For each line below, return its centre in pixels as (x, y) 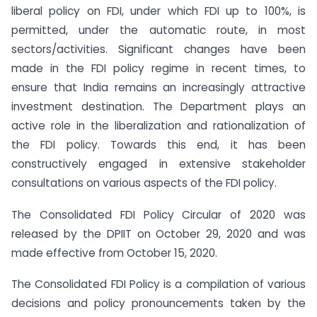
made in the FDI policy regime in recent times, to (158, 68)
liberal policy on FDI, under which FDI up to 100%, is (158, 11)
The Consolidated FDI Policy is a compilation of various (158, 284)
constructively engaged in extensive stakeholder (158, 163)
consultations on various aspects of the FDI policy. (144, 183)
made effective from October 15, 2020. (114, 253)
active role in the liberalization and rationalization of (158, 125)
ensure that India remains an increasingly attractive (158, 87)
